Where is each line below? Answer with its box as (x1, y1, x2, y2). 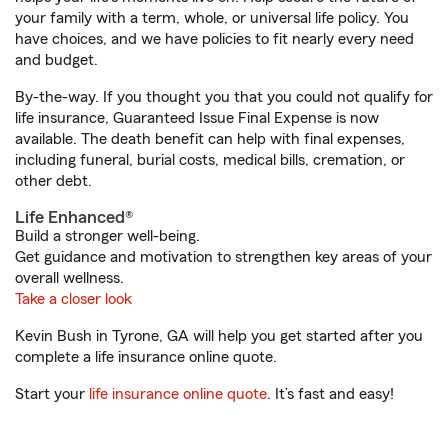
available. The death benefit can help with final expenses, (15, 131, 405, 147)
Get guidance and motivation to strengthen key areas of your (15, 249, 432, 265)
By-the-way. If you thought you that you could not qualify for (15, 89, 433, 105)
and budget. (15, 52, 98, 68)
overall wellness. (15, 270, 124, 286)
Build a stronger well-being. (15, 228, 200, 244)
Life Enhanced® (15, 208, 133, 226)
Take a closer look (15, 291, 132, 307)
